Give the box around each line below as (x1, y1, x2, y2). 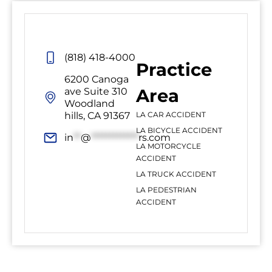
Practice (136, 58, 212, 80)
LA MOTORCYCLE (136, 141, 201, 151)
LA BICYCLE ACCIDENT (136, 125, 222, 135)
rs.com (138, 131, 171, 143)
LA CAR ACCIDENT (136, 109, 206, 119)
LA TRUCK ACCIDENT (136, 169, 216, 178)
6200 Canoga (64, 73, 129, 85)
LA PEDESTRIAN (136, 185, 197, 194)
